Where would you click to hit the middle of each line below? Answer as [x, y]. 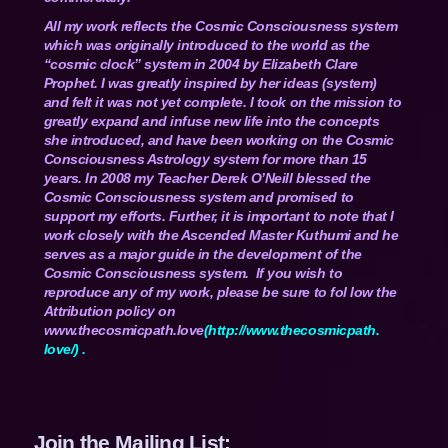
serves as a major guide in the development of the [202, 254]
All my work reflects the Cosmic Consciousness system [220, 26]
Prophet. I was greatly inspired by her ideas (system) [210, 83]
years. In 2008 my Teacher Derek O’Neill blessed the [207, 178]
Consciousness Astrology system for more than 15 [205, 159]
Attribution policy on [109, 311]
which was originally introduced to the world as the [206, 45]
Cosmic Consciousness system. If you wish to [193, 273]
